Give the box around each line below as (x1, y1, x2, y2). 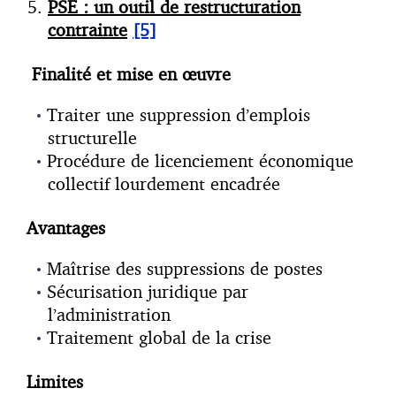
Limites (27, 370, 83, 393)
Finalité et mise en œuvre (32, 63, 231, 86)
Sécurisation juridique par (47, 280, 248, 303)
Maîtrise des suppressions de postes (47, 257, 323, 280)
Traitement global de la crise (47, 326, 271, 349)
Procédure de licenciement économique (47, 149, 354, 172)
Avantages (27, 217, 105, 240)
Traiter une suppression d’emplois (47, 103, 310, 126)
